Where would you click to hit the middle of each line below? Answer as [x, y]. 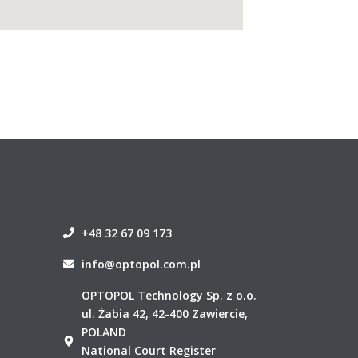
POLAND [103, 332]
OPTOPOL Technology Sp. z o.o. [169, 295]
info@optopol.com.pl [141, 264]
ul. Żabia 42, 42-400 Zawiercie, [164, 313]
